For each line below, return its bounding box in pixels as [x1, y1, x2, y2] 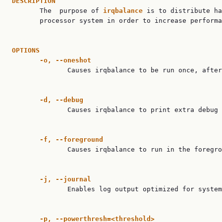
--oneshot [55, 56, 91, 64]
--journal [55, 175, 91, 183]
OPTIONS [12, 47, 40, 54]
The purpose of [12, 7, 103, 14]
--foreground [55, 136, 103, 143]
